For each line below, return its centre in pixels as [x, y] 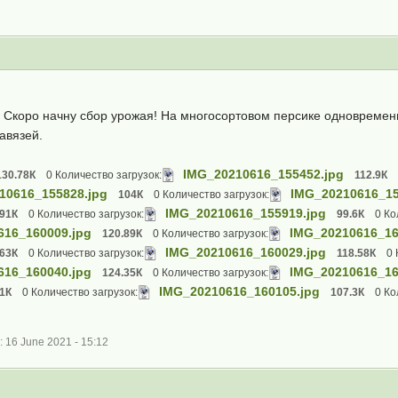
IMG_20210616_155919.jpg [246, 213]
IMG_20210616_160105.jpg [239, 291]
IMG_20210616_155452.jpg [263, 174]
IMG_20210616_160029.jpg [246, 252]
